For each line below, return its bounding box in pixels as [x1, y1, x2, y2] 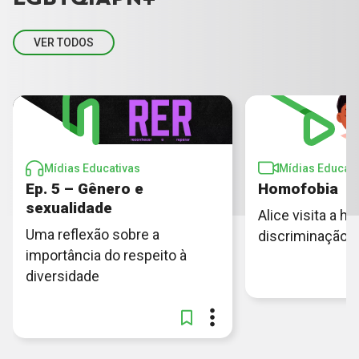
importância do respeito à [26, 246, 187, 264]
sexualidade [26, 198, 112, 217]
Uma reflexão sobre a [26, 225, 159, 243]
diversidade [26, 267, 99, 284]
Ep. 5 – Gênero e [26, 179, 143, 198]
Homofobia [258, 179, 338, 198]
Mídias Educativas [44, 161, 140, 175]
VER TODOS [34, 35, 94, 49]
